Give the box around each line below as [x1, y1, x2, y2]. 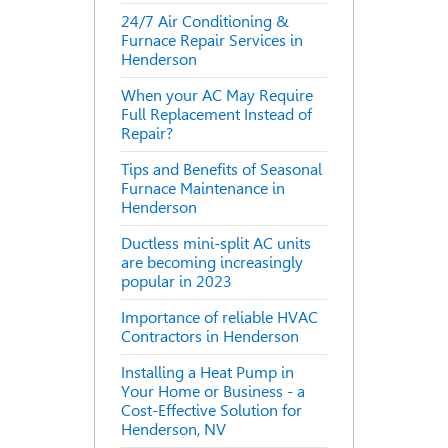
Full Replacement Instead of [121, 105, 312, 125]
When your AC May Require [121, 86, 313, 106]
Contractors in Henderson [121, 327, 299, 347]
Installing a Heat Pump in [121, 363, 294, 383]
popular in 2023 [121, 272, 232, 292]
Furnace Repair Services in [121, 31, 303, 51]
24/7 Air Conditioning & [121, 12, 289, 32]
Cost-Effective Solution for [121, 401, 302, 421]
